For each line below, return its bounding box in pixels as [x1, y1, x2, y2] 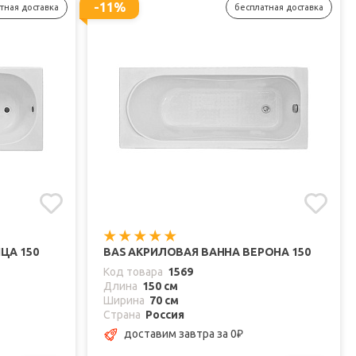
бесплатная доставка [234, 2, 323, 12]
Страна [103, 308, 141, 322]
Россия [145, 308, 184, 322]
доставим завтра [124, 327, 217, 340]
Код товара [103, 265, 163, 279]
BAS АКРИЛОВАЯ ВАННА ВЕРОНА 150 [103, 246, 311, 259]
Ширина [103, 294, 145, 308]
